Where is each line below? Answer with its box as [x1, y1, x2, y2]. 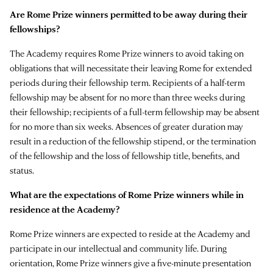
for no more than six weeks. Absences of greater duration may [10, 120, 243, 132]
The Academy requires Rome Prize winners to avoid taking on [10, 47, 244, 59]
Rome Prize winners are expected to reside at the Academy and [10, 227, 250, 239]
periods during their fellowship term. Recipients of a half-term [10, 76, 245, 88]
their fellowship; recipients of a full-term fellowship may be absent [10, 105, 260, 118]
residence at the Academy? [10, 203, 119, 215]
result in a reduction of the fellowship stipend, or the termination [10, 135, 256, 147]
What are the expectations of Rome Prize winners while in [10, 188, 244, 200]
